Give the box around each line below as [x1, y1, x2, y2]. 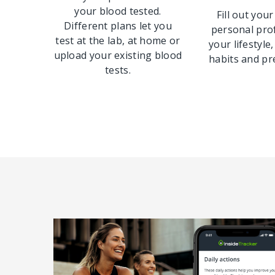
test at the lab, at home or [55, 34, 180, 47]
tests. [105, 63, 131, 77]
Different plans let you [64, 19, 172, 33]
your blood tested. [74, 4, 161, 18]
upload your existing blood [53, 48, 182, 62]
